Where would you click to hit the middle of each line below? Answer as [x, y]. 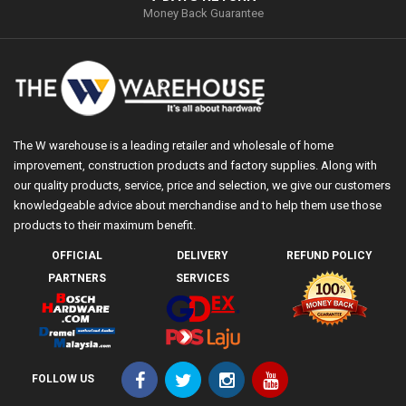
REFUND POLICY [329, 255]
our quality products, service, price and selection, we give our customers [202, 185]
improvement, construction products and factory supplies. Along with [195, 165]
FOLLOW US [63, 379]
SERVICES [203, 278]
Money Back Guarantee [203, 13]
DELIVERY [203, 255]
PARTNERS [77, 278]
